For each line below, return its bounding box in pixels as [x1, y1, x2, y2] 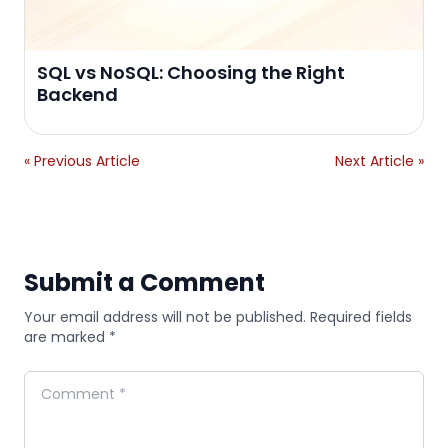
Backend [37, 81, 118, 107]
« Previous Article [24, 150, 140, 171]
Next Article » [335, 150, 424, 171]
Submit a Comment [24, 265, 265, 299]
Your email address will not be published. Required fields [24, 306, 412, 327]
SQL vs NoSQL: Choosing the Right [37, 59, 345, 85]
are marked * [24, 326, 116, 347]
